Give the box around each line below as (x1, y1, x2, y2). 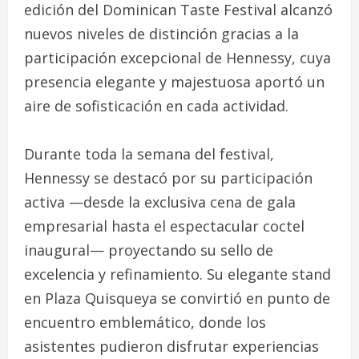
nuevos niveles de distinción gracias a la (24, 24, 299, 44)
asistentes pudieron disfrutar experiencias (24, 337, 319, 357)
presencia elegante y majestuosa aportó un (24, 72, 325, 92)
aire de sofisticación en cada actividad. (24, 96, 288, 116)
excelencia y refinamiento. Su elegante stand (24, 264, 331, 284)
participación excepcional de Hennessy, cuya (24, 48, 331, 68)
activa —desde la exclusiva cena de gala (24, 192, 296, 212)
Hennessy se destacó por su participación (24, 168, 313, 188)
